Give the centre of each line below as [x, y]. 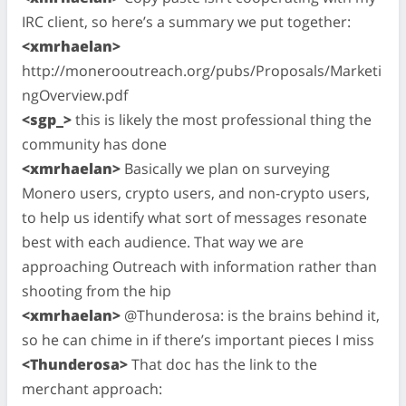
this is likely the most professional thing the [222, 119]
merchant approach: [92, 388]
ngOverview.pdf [75, 95]
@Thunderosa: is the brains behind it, [250, 315]
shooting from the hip [97, 290]
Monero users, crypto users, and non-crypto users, [196, 193]
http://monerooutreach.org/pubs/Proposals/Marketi [202, 70]
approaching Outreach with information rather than [199, 266]
